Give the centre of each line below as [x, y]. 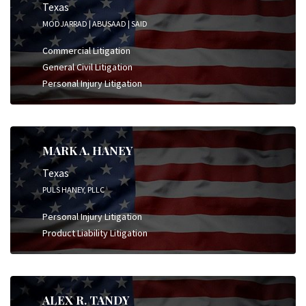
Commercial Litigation [86, 50]
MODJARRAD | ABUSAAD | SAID [95, 23]
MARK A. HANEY [88, 150]
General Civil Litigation [87, 67]
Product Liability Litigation [95, 233]
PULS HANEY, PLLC [73, 190]
